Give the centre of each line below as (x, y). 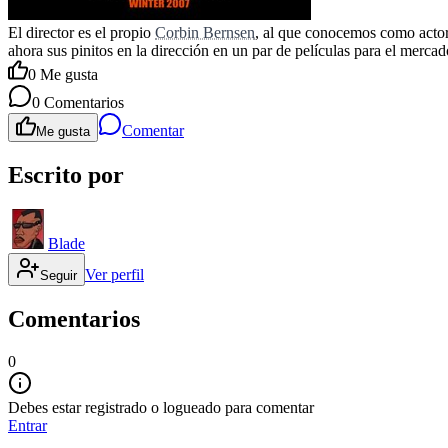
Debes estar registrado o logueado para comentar (161, 407)
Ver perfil (114, 275)
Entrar (27, 425)
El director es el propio (81, 33)
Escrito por (66, 175)
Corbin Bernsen (205, 33)
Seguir (58, 276)
